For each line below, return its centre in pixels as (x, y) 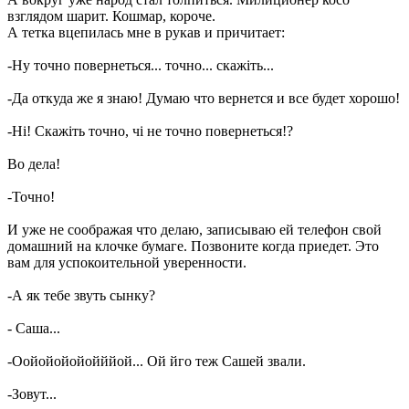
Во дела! (34, 164)
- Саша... (34, 328)
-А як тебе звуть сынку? (81, 295)
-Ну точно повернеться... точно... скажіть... (141, 65)
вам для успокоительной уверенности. (127, 262)
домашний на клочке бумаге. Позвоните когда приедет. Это (193, 246)
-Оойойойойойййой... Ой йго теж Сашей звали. (157, 361)
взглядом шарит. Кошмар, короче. (111, 16)
